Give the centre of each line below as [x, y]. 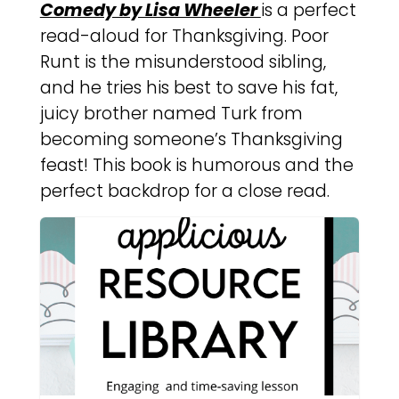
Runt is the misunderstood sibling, [183, 62]
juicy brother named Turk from [171, 114]
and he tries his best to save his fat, [188, 88]
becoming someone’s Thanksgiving [191, 140]
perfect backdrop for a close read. [184, 191]
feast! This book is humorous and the [196, 166]
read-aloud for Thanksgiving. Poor [184, 37]
